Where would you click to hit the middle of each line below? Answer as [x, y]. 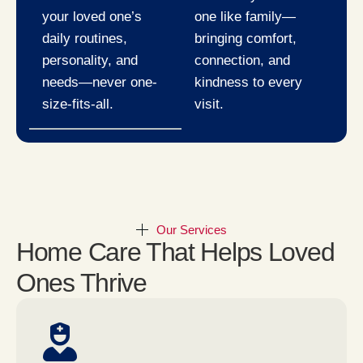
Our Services [192, 230]
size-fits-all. [78, 104]
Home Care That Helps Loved [175, 252]
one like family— [245, 16]
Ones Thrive [81, 282]
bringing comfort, [246, 38]
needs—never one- [100, 82]
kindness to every [248, 82]
